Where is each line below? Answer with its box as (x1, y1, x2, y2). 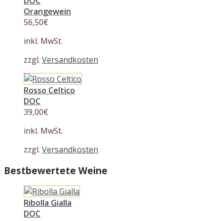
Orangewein (24, 5, 71, 17)
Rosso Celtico (24, 84, 75, 96)
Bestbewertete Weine (4, 164, 108, 177)
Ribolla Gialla (24, 197, 72, 209)
